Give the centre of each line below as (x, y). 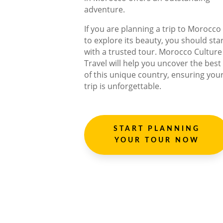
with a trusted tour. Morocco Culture (153, 52)
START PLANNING (157, 129)
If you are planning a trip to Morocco (153, 29)
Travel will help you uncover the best (153, 63)
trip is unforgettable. (123, 86)
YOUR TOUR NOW (157, 141)
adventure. (105, 10)
